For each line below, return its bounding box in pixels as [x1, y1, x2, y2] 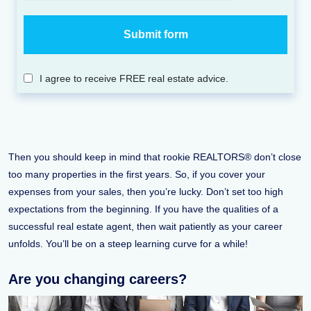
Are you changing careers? [8, 271, 187, 287]
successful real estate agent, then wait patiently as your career [8, 221, 283, 233]
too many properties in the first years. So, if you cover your [8, 169, 265, 180]
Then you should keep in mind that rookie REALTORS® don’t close [8, 151, 301, 163]
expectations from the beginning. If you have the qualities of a [8, 203, 278, 215]
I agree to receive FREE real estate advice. [40, 73, 228, 85]
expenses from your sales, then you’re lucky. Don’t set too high [8, 186, 283, 198]
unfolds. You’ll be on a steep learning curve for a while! [8, 238, 248, 250]
